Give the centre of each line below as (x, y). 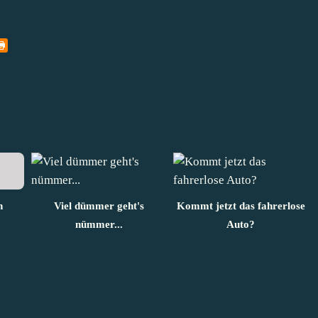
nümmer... (99, 224)
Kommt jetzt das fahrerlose (241, 205)
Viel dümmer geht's (99, 205)
